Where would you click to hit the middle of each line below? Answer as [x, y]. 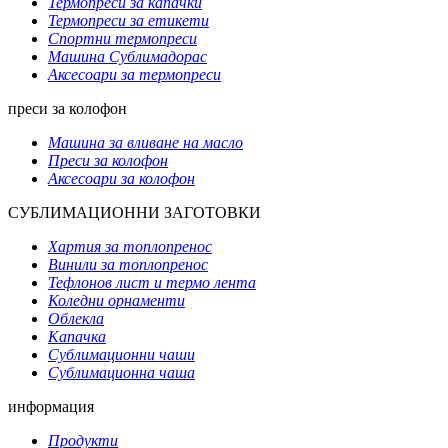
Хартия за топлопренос [130, 246]
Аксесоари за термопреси [134, 74]
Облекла [76, 318]
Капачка [77, 336]
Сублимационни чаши [121, 354]
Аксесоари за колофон [121, 178]
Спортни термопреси [122, 38]
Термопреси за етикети [128, 20]
